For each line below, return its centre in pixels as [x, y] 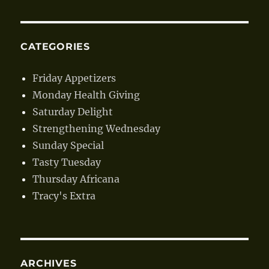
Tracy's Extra [64, 195]
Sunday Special [68, 145]
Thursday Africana [76, 179]
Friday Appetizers [74, 78]
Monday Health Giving [86, 95]
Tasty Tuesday [67, 162]
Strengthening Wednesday [97, 128]
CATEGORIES [55, 46]
